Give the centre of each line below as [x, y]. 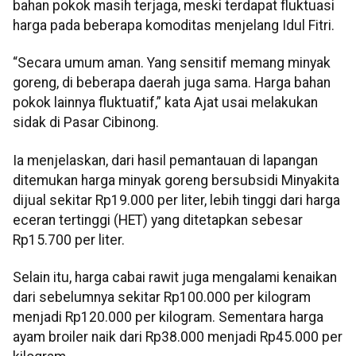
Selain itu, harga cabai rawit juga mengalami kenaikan [175, 277]
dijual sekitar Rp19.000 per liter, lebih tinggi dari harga [176, 200]
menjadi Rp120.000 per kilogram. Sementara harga [168, 317]
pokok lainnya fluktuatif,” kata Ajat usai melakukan [165, 103]
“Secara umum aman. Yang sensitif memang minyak [172, 63]
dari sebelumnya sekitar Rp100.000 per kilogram [162, 297]
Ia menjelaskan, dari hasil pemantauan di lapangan [165, 160]
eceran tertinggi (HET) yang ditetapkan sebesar [158, 220]
